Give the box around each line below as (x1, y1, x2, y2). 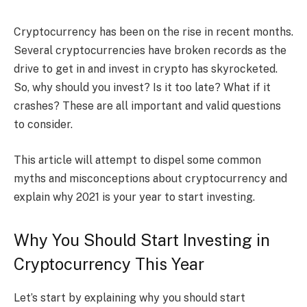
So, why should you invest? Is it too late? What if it (14, 81, 271, 94)
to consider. (14, 118, 73, 131)
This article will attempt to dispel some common (14, 153, 261, 167)
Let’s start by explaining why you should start (14, 291, 245, 304)
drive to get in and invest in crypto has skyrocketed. (14, 62, 278, 75)
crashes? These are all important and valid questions (14, 99, 281, 112)
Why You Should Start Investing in (14, 230, 270, 249)
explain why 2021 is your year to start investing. (14, 190, 255, 204)
